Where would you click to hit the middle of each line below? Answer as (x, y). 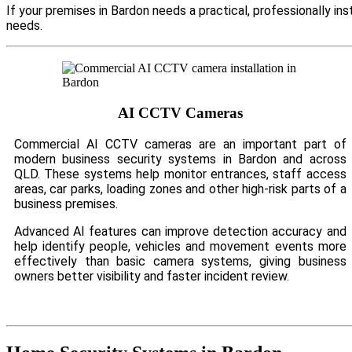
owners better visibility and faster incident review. (152, 276)
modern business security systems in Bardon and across (180, 159)
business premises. (66, 203)
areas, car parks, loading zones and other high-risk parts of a (180, 189)
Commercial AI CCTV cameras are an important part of (180, 144)
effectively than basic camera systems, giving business (180, 261)
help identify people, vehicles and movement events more (180, 246)
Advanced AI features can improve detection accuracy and (180, 231)
